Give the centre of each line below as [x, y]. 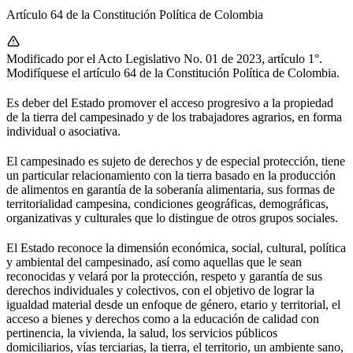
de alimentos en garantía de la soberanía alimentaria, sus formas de [171, 189]
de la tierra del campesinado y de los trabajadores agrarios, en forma [174, 117]
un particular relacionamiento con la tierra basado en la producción [171, 175]
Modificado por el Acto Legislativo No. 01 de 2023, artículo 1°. [164, 58]
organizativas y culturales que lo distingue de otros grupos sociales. [172, 217]
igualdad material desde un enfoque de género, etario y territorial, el [173, 304]
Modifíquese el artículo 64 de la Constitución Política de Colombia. [173, 72]
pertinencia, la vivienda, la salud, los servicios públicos [142, 333]
